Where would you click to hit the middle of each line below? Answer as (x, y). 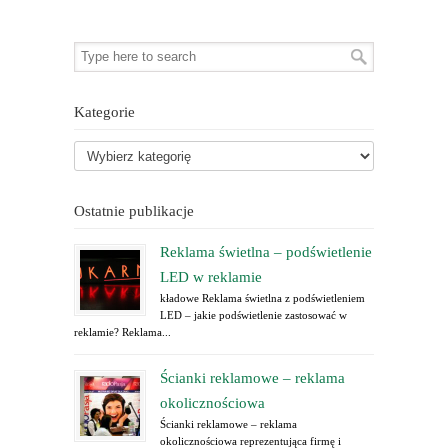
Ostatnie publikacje (134, 211)
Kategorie (104, 112)
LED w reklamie (211, 277)
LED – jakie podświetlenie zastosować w (253, 315)
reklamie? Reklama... (122, 332)
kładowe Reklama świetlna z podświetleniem (262, 298)
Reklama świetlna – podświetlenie (266, 252)
